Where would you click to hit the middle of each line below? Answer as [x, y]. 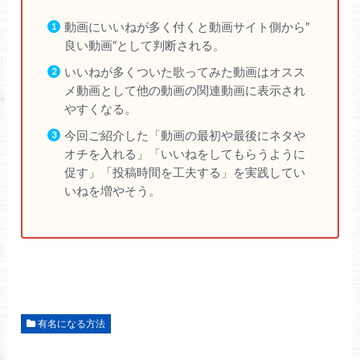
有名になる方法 [71, 323]
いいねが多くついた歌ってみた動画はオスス [185, 72]
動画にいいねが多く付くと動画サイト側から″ [187, 27]
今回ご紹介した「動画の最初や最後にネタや [185, 135]
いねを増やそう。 [113, 190]
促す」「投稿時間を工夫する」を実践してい [185, 172]
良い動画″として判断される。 [145, 45]
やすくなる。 [101, 108]
